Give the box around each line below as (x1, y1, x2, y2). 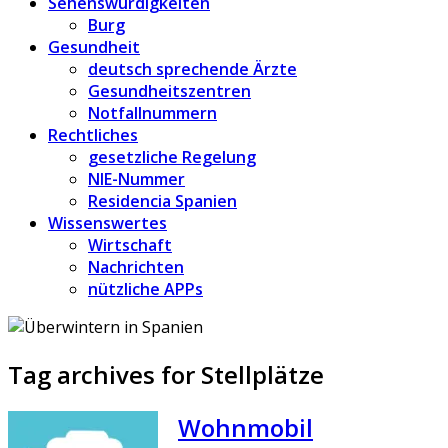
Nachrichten (88, 255, 184, 278)
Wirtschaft (88, 233, 172, 256)
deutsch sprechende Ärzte (88, 57, 297, 80)
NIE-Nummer (88, 167, 185, 190)
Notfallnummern (88, 101, 217, 124)
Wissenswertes (48, 211, 167, 234)
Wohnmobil (178, 410, 313, 444)
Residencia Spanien (88, 189, 237, 212)
